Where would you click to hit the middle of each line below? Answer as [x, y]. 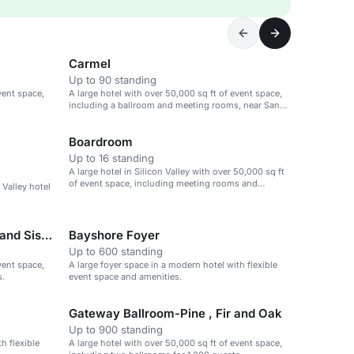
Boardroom [101, 142]
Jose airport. [95, 117]
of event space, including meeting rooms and [163, 183]
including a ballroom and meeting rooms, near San [174, 105]
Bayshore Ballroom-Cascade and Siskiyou [47, 235]
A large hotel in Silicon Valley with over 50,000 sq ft [177, 171]
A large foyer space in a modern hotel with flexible [173, 265]
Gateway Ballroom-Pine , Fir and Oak [175, 313]
